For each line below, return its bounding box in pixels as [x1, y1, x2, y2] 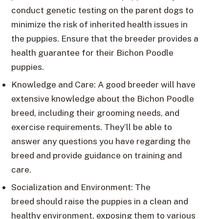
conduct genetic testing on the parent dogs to [11, 5, 194, 16]
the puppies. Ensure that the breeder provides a [11, 33, 198, 44]
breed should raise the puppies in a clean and [11, 196, 188, 207]
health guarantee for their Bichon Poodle [11, 47, 174, 58]
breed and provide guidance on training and [11, 150, 182, 161]
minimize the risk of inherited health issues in [11, 19, 188, 30]
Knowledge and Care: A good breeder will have [11, 79, 196, 90]
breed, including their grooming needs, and [11, 108, 179, 118]
